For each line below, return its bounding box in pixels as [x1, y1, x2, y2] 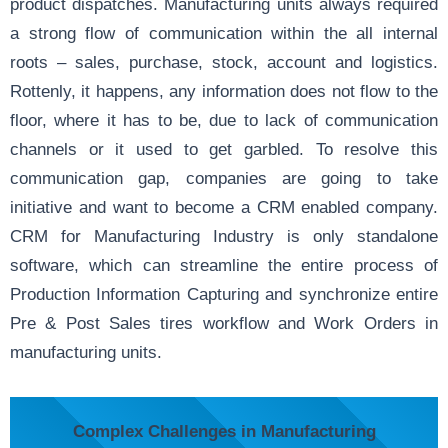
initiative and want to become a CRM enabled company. [10, 197, 438, 216]
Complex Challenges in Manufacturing [72, 421, 376, 440]
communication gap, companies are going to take [10, 168, 438, 187]
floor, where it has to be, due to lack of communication [10, 110, 438, 129]
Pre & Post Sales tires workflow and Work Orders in [10, 313, 438, 332]
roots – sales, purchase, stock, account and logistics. [10, 52, 438, 71]
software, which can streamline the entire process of [10, 255, 438, 274]
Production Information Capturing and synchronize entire [10, 284, 438, 303]
